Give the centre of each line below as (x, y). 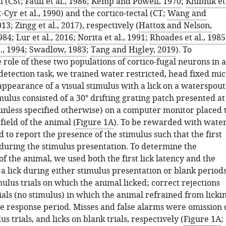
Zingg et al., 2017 (47, 26)
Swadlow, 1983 (58, 50)
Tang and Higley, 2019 (133, 50)
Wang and (187, 14)
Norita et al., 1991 (111, 38)
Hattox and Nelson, (175, 26)
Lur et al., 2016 (44, 38)
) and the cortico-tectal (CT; (114, 14)
